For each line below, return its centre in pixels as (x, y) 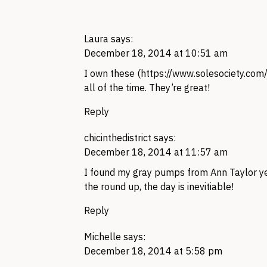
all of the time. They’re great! (147, 88)
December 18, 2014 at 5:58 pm (153, 251)
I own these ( (112, 73)
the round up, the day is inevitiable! (159, 187)
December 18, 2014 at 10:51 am (156, 53)
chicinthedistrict (118, 138)
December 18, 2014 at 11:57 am (156, 152)
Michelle (103, 237)
